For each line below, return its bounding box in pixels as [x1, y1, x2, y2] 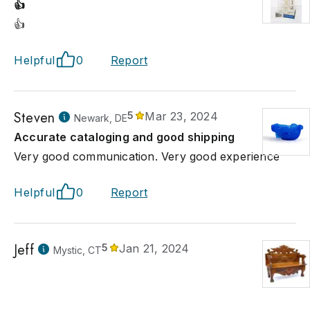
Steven [14, 108, 55, 128]
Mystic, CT [53, 244, 102, 256]
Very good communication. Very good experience [14, 149, 280, 163]
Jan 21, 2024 [119, 241, 190, 255]
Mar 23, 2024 [145, 109, 218, 123]
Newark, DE [74, 112, 128, 124]
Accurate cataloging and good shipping [14, 130, 235, 144]
